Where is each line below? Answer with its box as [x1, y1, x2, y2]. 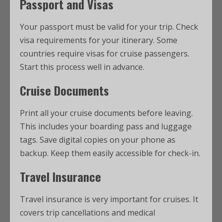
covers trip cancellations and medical [20, 207, 155, 218]
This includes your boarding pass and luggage [20, 121, 192, 132]
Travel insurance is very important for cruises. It [20, 194, 198, 205]
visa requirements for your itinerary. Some [20, 35, 177, 46]
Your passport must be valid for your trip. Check [20, 21, 198, 32]
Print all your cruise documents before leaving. [20, 108, 193, 118]
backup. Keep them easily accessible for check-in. [20, 148, 200, 159]
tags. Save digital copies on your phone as [20, 134, 175, 145]
